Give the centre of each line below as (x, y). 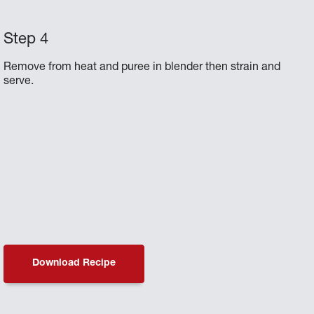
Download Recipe (74, 264)
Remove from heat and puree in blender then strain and (142, 68)
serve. (19, 82)
